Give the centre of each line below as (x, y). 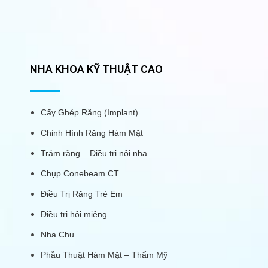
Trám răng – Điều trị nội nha (94, 153)
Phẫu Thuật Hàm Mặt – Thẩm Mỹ (104, 255)
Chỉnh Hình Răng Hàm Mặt (92, 133)
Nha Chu (57, 235)
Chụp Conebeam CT (80, 174)
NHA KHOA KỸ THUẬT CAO (96, 69)
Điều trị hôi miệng (74, 214)
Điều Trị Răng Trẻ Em (82, 194)
